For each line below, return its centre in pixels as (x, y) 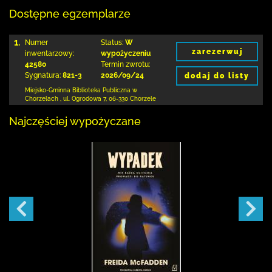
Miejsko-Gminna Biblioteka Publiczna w (81, 90)
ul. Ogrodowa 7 (84, 99)
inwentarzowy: (49, 53)
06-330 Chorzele (132, 99)
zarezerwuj (217, 51)
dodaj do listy (217, 76)
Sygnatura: (43, 75)
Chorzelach (42, 99)
